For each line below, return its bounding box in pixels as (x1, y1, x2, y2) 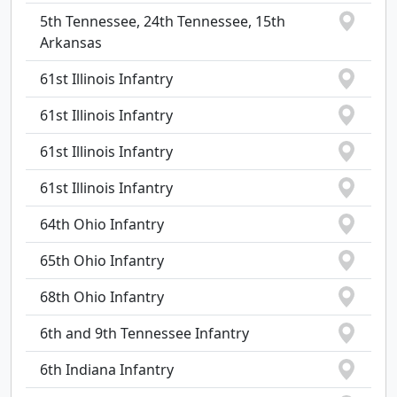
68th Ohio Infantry (40, 287, 164, 307)
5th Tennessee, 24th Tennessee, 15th (40, 12, 285, 31)
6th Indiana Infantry (40, 360, 174, 379)
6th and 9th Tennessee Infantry (40, 323, 249, 343)
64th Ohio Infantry (40, 214, 164, 234)
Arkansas (40, 33, 102, 52)
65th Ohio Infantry (40, 251, 164, 270)
